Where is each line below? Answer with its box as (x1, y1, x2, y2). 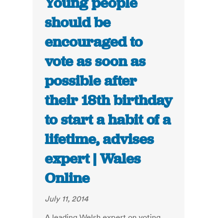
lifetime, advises (45, 130, 154, 149)
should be (45, 13, 111, 32)
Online (45, 169, 90, 188)
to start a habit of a (45, 110, 171, 129)
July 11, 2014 (45, 194, 89, 204)
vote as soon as (45, 52, 146, 71)
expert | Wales (45, 149, 141, 168)
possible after (45, 72, 137, 91)
